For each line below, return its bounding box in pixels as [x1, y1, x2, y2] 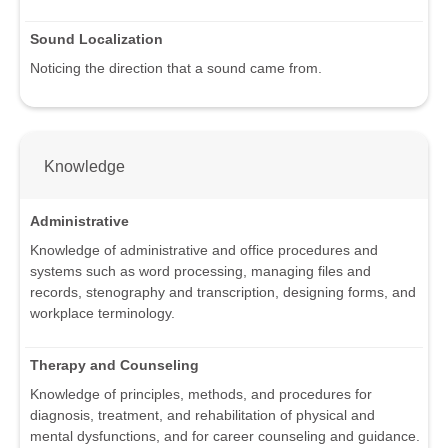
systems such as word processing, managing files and [30, 263, 371, 280]
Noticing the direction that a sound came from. [30, 59, 322, 76]
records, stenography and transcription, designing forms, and [30, 284, 416, 301]
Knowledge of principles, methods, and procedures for [30, 386, 372, 403]
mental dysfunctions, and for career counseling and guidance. [30, 428, 420, 445]
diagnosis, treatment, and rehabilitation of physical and [30, 407, 375, 424]
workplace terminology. [30, 305, 175, 322]
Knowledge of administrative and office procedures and [30, 242, 378, 259]
